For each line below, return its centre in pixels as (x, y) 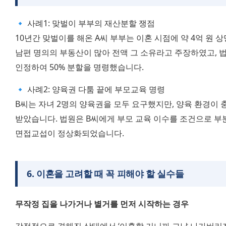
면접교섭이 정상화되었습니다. (70, 133)
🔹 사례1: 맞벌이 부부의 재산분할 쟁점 (85, 23)
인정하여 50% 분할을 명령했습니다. (79, 67)
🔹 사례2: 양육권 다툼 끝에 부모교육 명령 (90, 89)
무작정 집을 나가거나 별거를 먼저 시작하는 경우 (102, 204)
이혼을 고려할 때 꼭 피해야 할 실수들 (110, 173)
